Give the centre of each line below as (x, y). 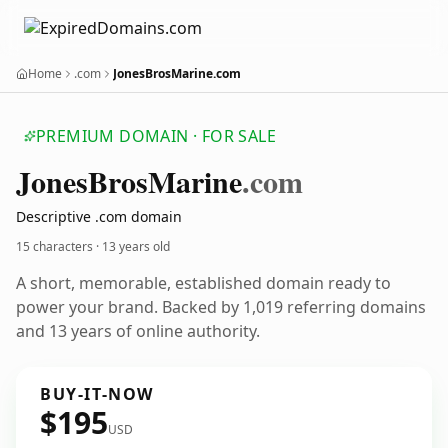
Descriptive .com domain (99, 216)
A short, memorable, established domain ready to (203, 283)
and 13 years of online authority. (138, 331)
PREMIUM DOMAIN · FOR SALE (156, 136)
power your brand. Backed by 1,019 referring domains (221, 307)
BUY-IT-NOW (97, 394)
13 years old (136, 246)
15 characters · (59, 246)
